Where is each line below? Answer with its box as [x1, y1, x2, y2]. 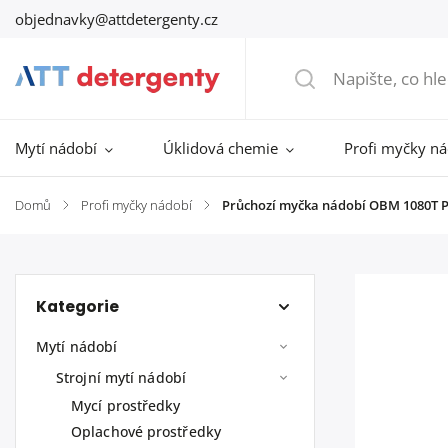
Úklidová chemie [163, 138, 278, 158]
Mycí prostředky [71, 396, 181, 415]
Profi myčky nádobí [81, 197, 192, 214]
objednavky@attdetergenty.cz [15, 8, 218, 29]
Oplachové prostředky [71, 422, 221, 441]
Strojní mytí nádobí [56, 368, 186, 387]
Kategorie [36, 296, 119, 317]
